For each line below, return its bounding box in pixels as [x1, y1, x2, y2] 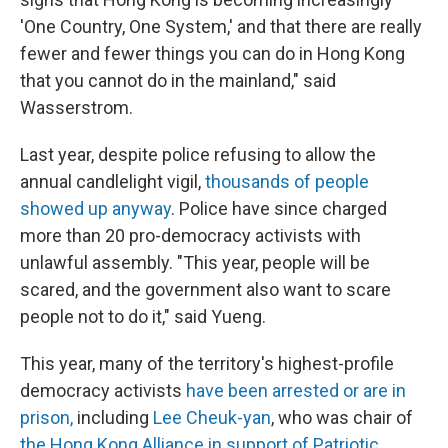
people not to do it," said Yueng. [20, 306, 266, 328]
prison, [20, 407, 73, 429]
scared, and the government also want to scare [20, 279, 391, 301]
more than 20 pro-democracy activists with [20, 225, 361, 247]
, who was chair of [271, 407, 413, 429]
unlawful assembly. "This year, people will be [20, 252, 370, 274]
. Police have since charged [171, 198, 387, 220]
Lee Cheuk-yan [153, 407, 271, 429]
